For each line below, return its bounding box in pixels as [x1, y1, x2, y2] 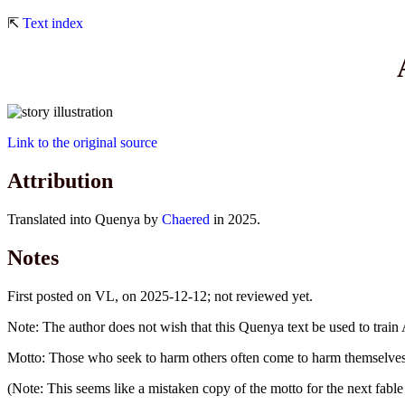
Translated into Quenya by [7, 211, 162, 227]
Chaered [162, 211, 210, 227]
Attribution [7, 168, 113, 193]
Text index [23, 15, 83, 31]
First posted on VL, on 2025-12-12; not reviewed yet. [7, 287, 313, 304]
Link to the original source [7, 134, 157, 150]
